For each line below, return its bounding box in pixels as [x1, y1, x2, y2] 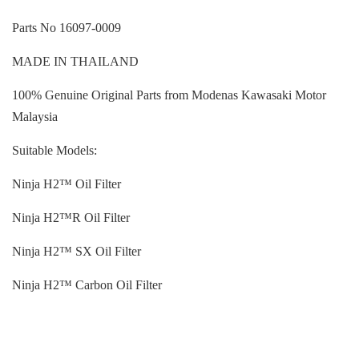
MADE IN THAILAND [12, 54, 139, 68]
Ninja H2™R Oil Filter [12, 211, 130, 224]
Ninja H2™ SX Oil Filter [12, 244, 141, 258]
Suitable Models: [12, 143, 97, 157]
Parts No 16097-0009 [12, 21, 121, 34]
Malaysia [12, 110, 58, 123]
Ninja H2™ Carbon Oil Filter [12, 278, 162, 292]
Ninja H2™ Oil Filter [12, 177, 121, 191]
